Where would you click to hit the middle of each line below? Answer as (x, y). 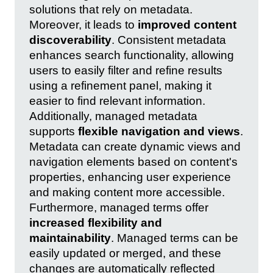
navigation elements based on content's (133, 161)
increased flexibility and (96, 222)
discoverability (70, 40)
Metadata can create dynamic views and (135, 146)
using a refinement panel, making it (120, 85)
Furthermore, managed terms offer (119, 207)
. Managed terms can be (175, 238)
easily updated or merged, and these (125, 253)
